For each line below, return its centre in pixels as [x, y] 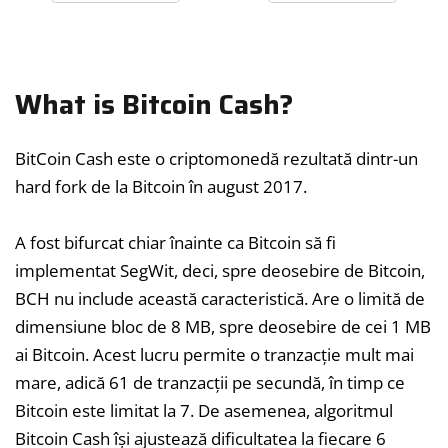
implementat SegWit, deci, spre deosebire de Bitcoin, [220, 271]
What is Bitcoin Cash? [154, 105]
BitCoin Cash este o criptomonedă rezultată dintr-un [216, 159]
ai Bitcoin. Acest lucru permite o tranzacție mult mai [214, 355]
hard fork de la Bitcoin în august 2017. [161, 187]
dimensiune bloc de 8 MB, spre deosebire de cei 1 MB [223, 327]
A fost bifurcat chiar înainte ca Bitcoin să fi [175, 243]
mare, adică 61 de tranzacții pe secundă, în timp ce [210, 383]
